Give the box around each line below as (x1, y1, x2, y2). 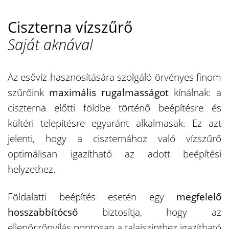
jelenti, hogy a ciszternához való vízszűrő (8, 131, 221, 145)
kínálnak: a (169, 85, 221, 99)
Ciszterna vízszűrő (8, 16, 133, 37)
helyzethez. (8, 162, 56, 176)
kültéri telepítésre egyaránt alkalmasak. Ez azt (8, 116, 221, 130)
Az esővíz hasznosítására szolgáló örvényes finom (8, 70, 221, 84)
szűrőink (8, 85, 49, 99)
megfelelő (176, 190, 221, 203)
